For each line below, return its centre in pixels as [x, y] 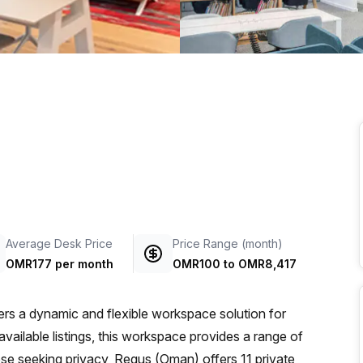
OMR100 [196, 264]
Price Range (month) [228, 243]
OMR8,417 [267, 264]
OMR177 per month [60, 264]
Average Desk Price [59, 243]
